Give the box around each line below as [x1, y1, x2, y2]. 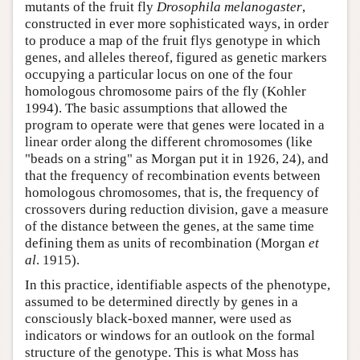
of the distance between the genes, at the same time [25, 218, 314, 234]
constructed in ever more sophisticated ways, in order [25, 15, 329, 31]
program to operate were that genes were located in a [25, 117, 325, 133]
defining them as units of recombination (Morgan [25, 235, 309, 251]
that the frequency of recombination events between [25, 167, 321, 183]
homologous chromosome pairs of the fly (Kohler [25, 83, 306, 99]
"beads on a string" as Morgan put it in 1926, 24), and [25, 150, 329, 166]
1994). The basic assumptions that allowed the [25, 100, 288, 116]
